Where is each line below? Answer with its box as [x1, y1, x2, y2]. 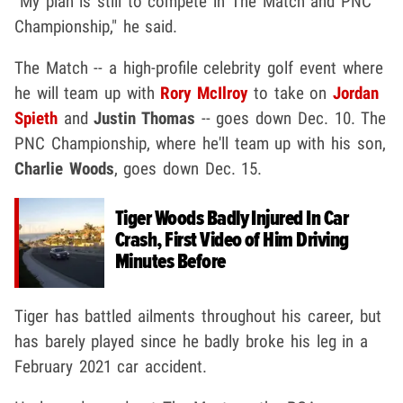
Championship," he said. [14, 16, 178, 38]
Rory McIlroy [160, 83, 248, 104]
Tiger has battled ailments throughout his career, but [14, 306, 381, 327]
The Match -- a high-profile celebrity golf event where [14, 58, 383, 79]
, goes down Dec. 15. [113, 158, 263, 180]
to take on [247, 83, 333, 104]
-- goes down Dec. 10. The [201, 108, 387, 130]
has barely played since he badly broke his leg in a [14, 331, 368, 353]
